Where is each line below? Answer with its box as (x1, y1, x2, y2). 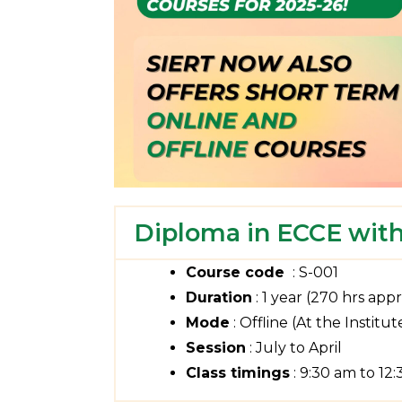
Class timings (186, 363, 290, 381)
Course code (186, 263, 289, 281)
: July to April (246, 338, 342, 356)
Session (186, 338, 246, 356)
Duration (186, 288, 252, 306)
